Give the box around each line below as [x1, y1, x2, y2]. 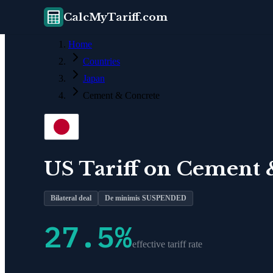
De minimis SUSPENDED [105, 193, 186, 202]
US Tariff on [44, 156, 177, 181]
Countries [83, 56, 120, 66]
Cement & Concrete [83, 90, 160, 101]
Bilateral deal [51, 193, 91, 202]
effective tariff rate [132, 238, 202, 249]
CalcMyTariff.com [63, 10, 168, 24]
